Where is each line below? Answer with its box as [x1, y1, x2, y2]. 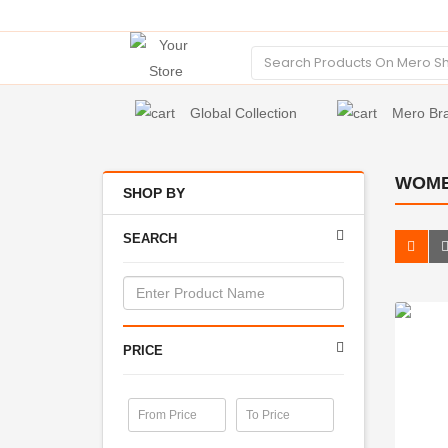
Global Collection [189, 105, 297, 121]
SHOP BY [123, 185, 185, 201]
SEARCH [123, 231, 177, 246]
